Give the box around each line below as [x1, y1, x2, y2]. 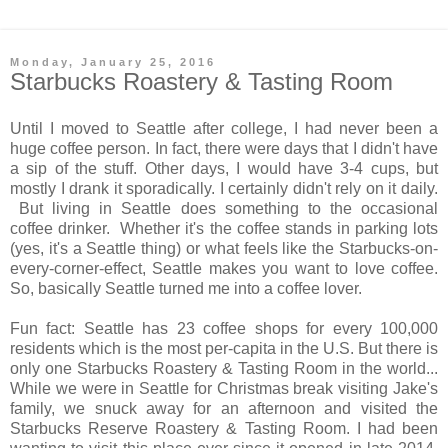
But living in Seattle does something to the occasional [10, 200, 438, 218]
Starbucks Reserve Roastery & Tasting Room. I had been [10, 420, 438, 438]
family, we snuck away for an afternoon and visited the [10, 400, 438, 418]
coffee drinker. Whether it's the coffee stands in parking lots [10, 220, 438, 238]
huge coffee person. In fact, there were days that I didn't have [10, 140, 438, 158]
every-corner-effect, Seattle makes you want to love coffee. [10, 260, 438, 278]
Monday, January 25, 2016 [10, 55, 216, 68]
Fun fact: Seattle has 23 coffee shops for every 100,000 [10, 320, 438, 338]
